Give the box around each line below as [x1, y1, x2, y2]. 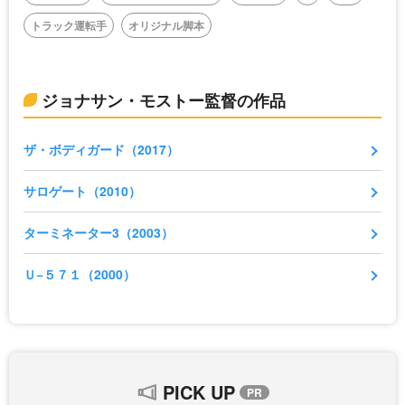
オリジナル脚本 [128, 17, 204, 34]
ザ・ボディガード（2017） [24, 140, 179, 159]
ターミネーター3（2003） [24, 223, 174, 242]
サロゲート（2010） [24, 182, 141, 201]
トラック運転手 [31, 17, 107, 34]
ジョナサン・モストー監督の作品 [42, 89, 286, 113]
